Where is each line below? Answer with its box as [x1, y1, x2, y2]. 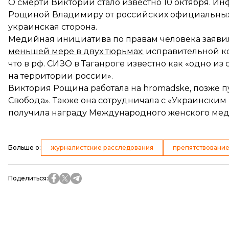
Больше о [8, 144, 39, 151]
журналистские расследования [51, 144, 153, 151]
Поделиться [8, 174, 47, 182]
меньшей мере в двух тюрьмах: [8, 47, 144, 56]
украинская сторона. [8, 22, 97, 32]
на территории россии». [8, 71, 113, 81]
